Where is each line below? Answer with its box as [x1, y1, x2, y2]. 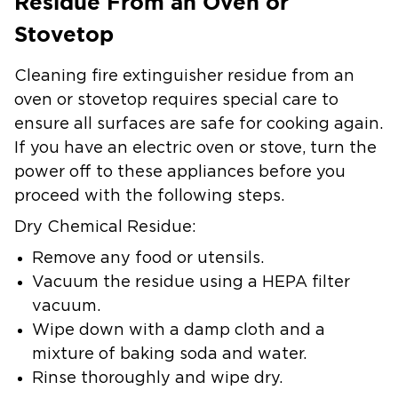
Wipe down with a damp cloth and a [32, 322, 325, 338]
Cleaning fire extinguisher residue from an [14, 68, 354, 84]
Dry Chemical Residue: [14, 219, 196, 235]
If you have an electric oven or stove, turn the [14, 139, 377, 156]
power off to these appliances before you [14, 163, 346, 180]
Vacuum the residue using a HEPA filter [32, 274, 350, 291]
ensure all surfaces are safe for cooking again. [14, 115, 383, 132]
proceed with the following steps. [14, 187, 284, 204]
